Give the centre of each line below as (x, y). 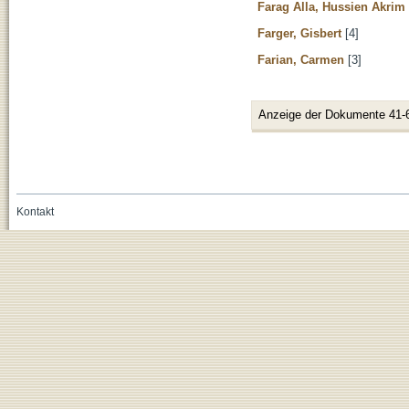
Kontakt (35, 211)
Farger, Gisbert (299, 33)
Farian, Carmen (301, 59)
